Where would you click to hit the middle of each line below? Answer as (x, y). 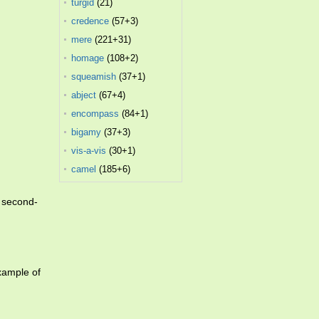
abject (84, 95)
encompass (95, 114)
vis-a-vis (89, 151)
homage (88, 58)
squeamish (94, 77)
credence (90, 21)
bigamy (87, 132)
